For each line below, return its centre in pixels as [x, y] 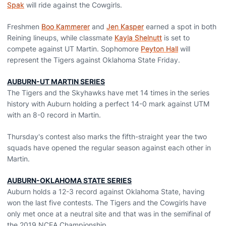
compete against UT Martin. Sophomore [74, 49]
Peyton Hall [159, 49]
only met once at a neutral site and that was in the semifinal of [109, 214]
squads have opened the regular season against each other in [109, 148]
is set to [176, 38]
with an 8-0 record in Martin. [54, 115]
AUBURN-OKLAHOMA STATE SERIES [69, 180]
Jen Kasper [125, 26]
